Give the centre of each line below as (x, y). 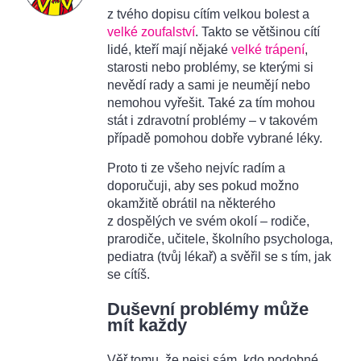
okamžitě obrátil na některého (191, 203)
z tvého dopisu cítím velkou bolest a (208, 14)
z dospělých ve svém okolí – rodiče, (208, 221)
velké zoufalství (151, 32)
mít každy (147, 325)
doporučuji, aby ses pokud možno (203, 186)
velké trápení (268, 50)
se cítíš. (129, 274)
